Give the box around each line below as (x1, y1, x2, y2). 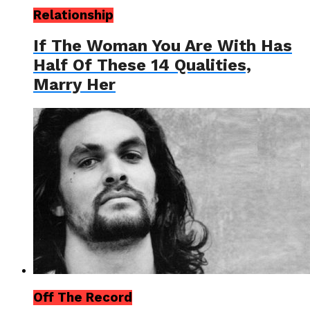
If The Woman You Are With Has (33, 36, 292, 56)
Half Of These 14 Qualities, (33, 55, 251, 75)
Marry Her (33, 75, 116, 95)
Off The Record (33, 290, 132, 306)
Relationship (33, 7, 113, 23)
